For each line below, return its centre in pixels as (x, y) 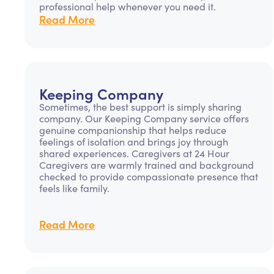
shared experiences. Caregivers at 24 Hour (134, 153)
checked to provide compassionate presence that (149, 176)
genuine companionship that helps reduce (133, 130)
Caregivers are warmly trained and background (146, 165)
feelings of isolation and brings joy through (134, 142)
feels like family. (74, 188)
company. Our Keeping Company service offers (144, 118)
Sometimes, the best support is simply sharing (140, 107)
